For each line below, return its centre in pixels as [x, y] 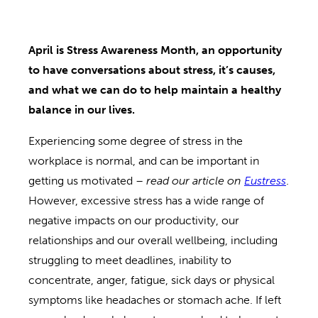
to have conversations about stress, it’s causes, [152, 70]
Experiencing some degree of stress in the [136, 141]
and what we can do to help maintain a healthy [155, 89]
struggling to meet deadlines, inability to [130, 260]
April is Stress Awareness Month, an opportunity [155, 50]
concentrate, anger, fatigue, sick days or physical [152, 280]
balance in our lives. [84, 109]
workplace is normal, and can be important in [144, 160]
